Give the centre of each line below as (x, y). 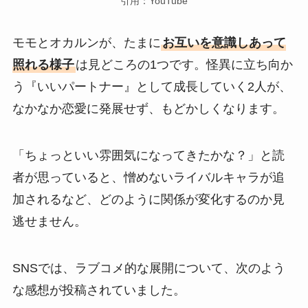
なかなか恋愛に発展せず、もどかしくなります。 (148, 109)
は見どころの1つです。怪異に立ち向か (184, 65)
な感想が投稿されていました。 (99, 290)
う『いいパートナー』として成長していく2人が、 (152, 87)
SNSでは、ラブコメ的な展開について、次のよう (148, 268)
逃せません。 (49, 222)
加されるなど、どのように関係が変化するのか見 (148, 200)
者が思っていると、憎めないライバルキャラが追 (148, 178)
